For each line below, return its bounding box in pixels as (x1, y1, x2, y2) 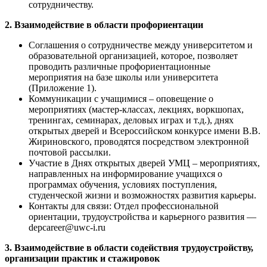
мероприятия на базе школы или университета (29, 72, 218, 82)
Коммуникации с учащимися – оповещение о (29, 93, 213, 104)
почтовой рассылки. (29, 147, 111, 157)
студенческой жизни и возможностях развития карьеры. (29, 190, 256, 200)
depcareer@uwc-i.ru (29, 222, 105, 232)
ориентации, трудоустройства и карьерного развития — (29, 211, 256, 222)
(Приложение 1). (29, 82, 97, 93)
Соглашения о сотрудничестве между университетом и (29, 39, 253, 50)
